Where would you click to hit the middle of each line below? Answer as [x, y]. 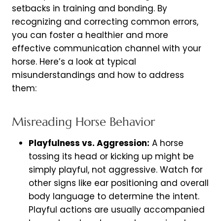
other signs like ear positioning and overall [119, 183]
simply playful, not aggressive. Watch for [116, 170]
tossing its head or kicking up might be [111, 157]
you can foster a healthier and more [90, 35]
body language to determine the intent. [114, 197]
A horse [166, 143]
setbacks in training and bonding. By [90, 9]
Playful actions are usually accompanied [117, 210]
